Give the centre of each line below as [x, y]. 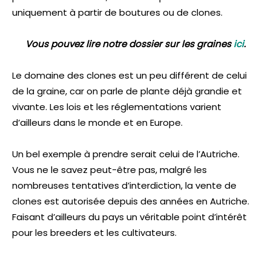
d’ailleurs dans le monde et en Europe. [97, 123]
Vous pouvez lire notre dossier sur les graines [129, 44]
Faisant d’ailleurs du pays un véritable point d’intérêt [129, 217]
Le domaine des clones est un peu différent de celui [129, 76]
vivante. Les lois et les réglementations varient [117, 107]
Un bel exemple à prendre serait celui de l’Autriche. [126, 154]
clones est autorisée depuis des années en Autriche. [131, 201]
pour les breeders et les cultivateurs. [94, 233]
